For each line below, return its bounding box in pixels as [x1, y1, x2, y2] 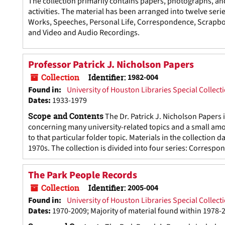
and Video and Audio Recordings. [28, 27, 140, 38]
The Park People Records [28, 168, 137, 182]
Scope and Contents [28, 110, 103, 122]
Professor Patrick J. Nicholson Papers [28, 58, 194, 72]
